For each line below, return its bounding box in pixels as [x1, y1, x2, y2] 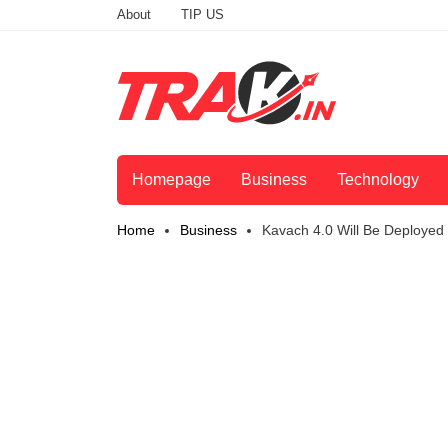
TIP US [181, 7, 224, 22]
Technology [337, 171, 419, 189]
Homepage [132, 171, 211, 189]
